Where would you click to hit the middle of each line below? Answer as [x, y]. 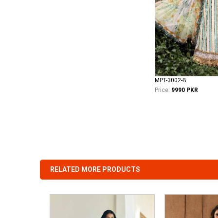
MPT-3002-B [171, 80]
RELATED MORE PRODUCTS [95, 169]
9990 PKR [185, 90]
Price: [162, 90]
